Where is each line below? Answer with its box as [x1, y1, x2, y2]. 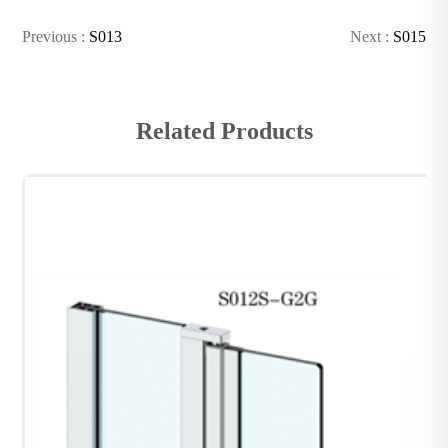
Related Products [135, 117, 313, 144]
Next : [349, 27, 393, 45]
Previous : [22, 27, 90, 45]
